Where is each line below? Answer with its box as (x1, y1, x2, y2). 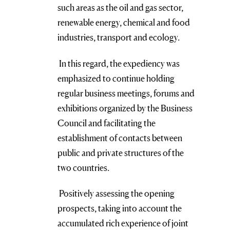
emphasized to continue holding (57, 72, 175, 84)
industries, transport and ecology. (57, 32, 180, 43)
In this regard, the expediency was (57, 57, 180, 69)
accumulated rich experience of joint (57, 218, 188, 229)
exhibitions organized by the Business (57, 102, 193, 113)
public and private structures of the (57, 147, 184, 158)
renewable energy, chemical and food (57, 17, 190, 28)
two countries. (57, 162, 109, 173)
